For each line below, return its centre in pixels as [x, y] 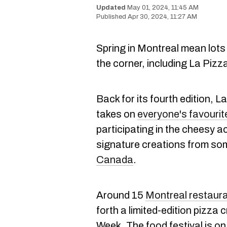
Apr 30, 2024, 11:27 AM [162, 17]
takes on [117, 114]
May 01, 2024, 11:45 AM [163, 8]
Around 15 [121, 195]
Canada [115, 160]
